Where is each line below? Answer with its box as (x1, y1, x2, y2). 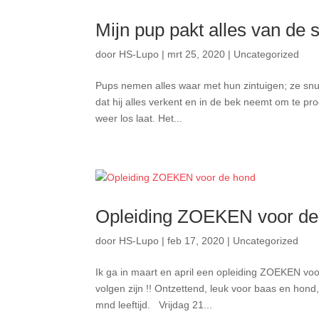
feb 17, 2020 (167, 235, 225, 246)
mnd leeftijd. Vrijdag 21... (95, 299, 213, 310)
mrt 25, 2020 (167, 48, 226, 60)
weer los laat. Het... (95, 113, 183, 124)
